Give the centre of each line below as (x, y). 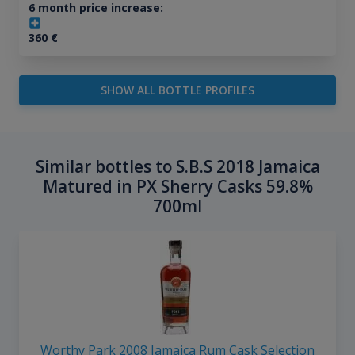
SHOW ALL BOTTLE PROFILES (177, 90)
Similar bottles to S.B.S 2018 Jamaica (177, 167)
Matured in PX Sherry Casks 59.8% (177, 187)
